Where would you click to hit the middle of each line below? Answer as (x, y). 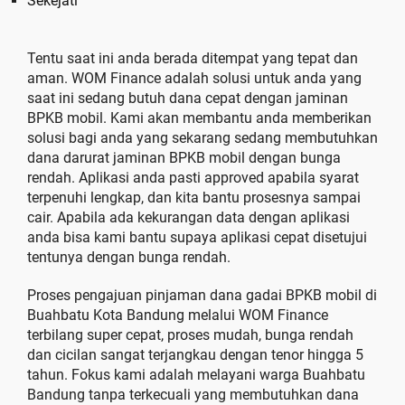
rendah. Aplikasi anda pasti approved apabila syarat (193, 178)
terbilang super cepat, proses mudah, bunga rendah (190, 335)
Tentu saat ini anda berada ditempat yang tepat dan (193, 58)
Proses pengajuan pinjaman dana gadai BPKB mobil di (202, 295)
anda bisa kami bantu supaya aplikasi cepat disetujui (197, 237)
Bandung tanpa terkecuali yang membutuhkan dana (193, 395)
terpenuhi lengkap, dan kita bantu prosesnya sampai (194, 198)
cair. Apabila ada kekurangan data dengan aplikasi (188, 217)
